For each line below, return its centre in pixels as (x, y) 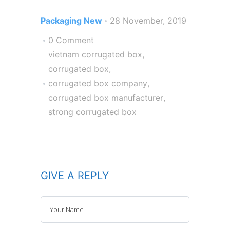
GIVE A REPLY (75, 176)
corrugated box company (98, 83)
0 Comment (71, 40)
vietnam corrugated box (95, 55)
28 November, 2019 (148, 21)
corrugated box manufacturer (106, 98)
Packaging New (71, 21)
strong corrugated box (92, 112)
